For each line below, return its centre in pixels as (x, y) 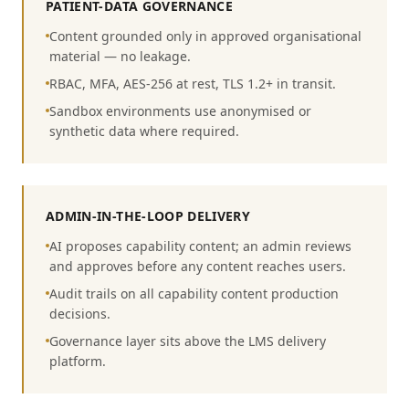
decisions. (80, 314)
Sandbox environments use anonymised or (180, 111)
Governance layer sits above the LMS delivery (188, 341)
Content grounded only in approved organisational (205, 36)
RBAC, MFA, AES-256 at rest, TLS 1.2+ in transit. (193, 84)
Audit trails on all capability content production (194, 294)
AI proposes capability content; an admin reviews (200, 246)
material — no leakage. (120, 56)
